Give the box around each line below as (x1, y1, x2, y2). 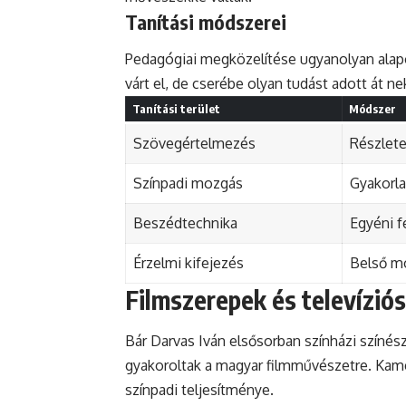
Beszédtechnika (133, 214, 237, 233)
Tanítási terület (131, 101, 220, 117)
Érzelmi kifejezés (133, 254, 244, 273)
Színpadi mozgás (133, 174, 243, 193)
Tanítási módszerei (125, 8, 286, 34)
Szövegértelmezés (133, 134, 256, 153)
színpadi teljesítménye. (125, 380, 274, 399)
